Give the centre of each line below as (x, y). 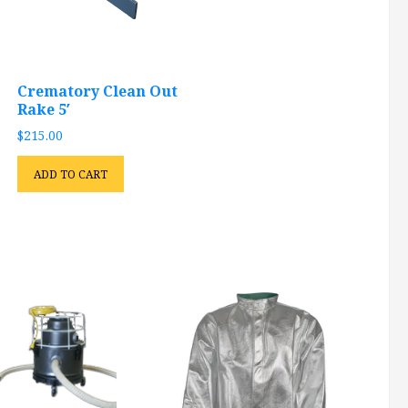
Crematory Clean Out (98, 92)
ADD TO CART (71, 174)
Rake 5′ (44, 110)
